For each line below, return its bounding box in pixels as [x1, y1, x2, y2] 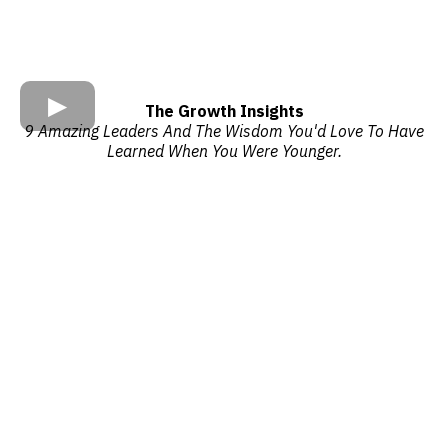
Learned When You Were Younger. [106, 141, 342, 162]
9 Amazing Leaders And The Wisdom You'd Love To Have [24, 121, 424, 142]
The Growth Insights [144, 101, 304, 122]
